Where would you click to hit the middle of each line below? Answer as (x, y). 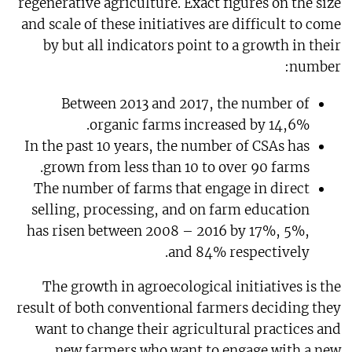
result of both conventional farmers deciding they (179, 308)
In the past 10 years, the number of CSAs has (167, 146)
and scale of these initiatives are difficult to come (181, 24)
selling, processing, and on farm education (171, 209)
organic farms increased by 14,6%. (200, 125)
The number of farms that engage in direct (172, 188)
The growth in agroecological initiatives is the (192, 286)
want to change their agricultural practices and (189, 329)
